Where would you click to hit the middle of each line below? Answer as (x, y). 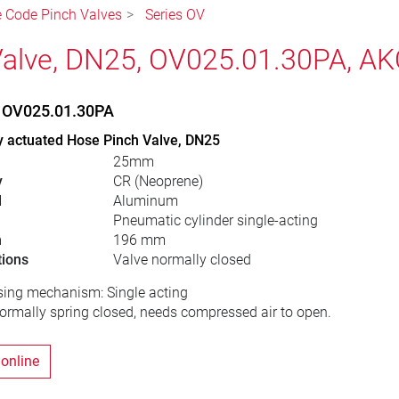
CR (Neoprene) (158, 182)
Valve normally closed (182, 260)
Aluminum (145, 201)
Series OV (175, 15)
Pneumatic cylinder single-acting (215, 221)
